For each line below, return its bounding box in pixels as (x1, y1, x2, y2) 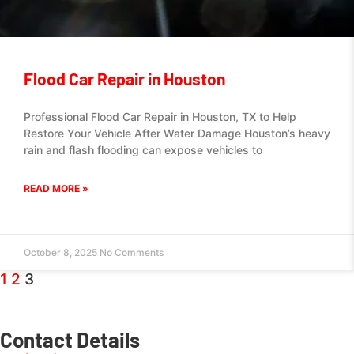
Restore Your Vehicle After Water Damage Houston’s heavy (24, 126, 330, 140)
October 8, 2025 (24, 247, 100, 258)
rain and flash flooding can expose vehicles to (24, 143, 262, 156)
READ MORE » (24, 183, 88, 194)
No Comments (100, 247, 164, 258)
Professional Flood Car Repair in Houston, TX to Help (24, 110, 296, 123)
